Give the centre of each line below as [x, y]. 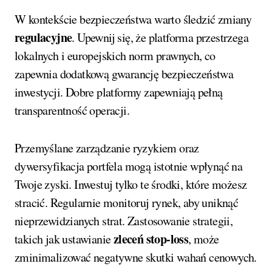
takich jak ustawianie [64, 239]
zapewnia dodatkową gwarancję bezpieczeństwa [124, 73]
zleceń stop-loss [151, 239]
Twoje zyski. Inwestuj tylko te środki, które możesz [131, 184]
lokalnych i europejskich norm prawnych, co [115, 55]
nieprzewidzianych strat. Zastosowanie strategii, [124, 220]
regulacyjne [43, 37]
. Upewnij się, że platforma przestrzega [160, 37]
